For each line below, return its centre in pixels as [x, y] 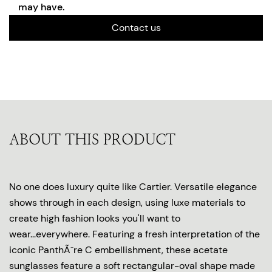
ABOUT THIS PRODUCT [92, 139]
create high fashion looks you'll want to [95, 218]
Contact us [136, 27]
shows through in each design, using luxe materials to [127, 202]
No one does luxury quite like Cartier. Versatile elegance [133, 186]
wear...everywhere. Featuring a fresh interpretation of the [134, 234]
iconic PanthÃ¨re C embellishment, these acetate [118, 250]
